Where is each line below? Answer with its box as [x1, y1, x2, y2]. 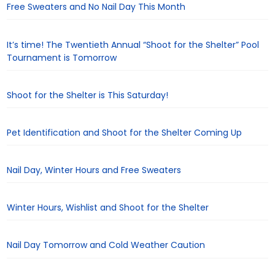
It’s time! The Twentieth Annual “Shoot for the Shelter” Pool [7, 38, 260, 51]
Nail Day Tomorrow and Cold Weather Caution [7, 239, 206, 252]
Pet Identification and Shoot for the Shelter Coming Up [7, 126, 242, 139]
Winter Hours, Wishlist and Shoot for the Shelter [7, 201, 209, 214]
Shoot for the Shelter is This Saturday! [7, 88, 169, 101]
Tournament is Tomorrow [7, 51, 117, 64]
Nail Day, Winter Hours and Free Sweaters [7, 164, 182, 177]
